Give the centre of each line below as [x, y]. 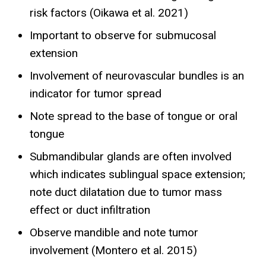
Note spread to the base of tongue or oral [134, 116]
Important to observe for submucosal [123, 36]
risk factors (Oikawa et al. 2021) [109, 13]
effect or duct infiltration [90, 210]
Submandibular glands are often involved [131, 157]
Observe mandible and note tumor [114, 233]
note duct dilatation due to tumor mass [126, 192]
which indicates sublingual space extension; [137, 175]
